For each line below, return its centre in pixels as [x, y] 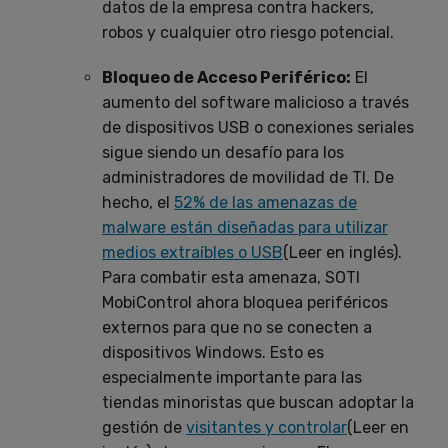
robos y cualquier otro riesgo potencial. [248, 32]
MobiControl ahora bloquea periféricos [245, 302]
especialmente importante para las [232, 377]
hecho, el [138, 202]
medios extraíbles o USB [192, 252]
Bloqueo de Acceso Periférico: [226, 77]
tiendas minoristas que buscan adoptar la [258, 402]
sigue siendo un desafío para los [223, 152]
